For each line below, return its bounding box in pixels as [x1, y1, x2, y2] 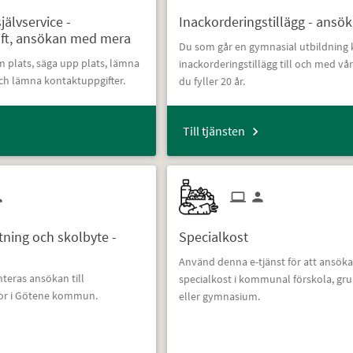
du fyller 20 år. [179, 74, 246, 88]
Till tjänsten [183, 123, 246, 139]
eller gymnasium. [179, 288, 263, 303]
